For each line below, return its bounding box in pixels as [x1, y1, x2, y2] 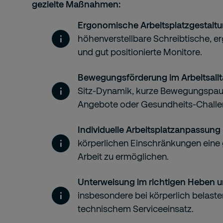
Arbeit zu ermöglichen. [78, 151, 169, 162]
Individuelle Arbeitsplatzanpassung [78, 124, 221, 135]
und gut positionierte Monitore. [78, 46, 202, 57]
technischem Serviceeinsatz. [78, 203, 194, 214]
